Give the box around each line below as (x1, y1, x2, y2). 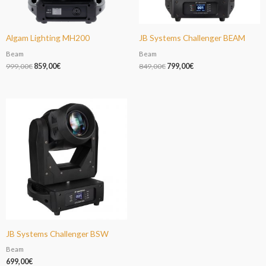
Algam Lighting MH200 (6, 32, 90, 43)
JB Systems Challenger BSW (6, 228, 109, 239)
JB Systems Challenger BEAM (139, 32, 245, 43)
